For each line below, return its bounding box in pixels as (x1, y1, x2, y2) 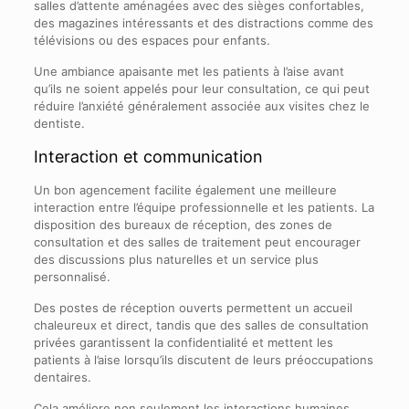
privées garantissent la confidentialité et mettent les (33, 335, 333, 351)
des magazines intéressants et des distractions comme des (33, 16, 373, 31)
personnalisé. (33, 269, 110, 285)
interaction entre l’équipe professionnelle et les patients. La (33, 200, 374, 215)
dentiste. (33, 116, 85, 131)
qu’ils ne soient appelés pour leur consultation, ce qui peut (33, 81, 370, 97)
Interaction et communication (33, 147, 263, 167)
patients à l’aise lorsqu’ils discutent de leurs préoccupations (33, 352, 373, 368)
